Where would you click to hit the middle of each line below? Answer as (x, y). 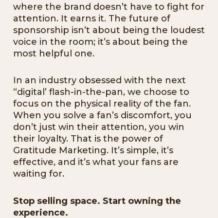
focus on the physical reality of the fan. (102, 104)
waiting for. (39, 174)
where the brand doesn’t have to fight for (109, 7)
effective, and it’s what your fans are (96, 162)
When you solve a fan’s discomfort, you (102, 116)
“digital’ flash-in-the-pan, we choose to (101, 92)
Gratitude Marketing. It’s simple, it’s (93, 151)
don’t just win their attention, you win (99, 127)
